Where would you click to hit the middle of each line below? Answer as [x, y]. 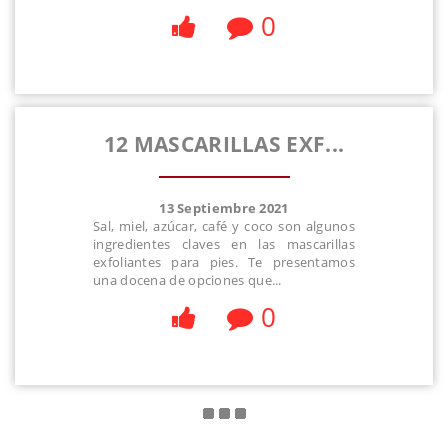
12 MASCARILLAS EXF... [224, 144]
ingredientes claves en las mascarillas [224, 243]
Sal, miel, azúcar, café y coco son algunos [224, 225]
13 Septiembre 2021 [224, 207]
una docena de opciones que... [187, 279]
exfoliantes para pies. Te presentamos [224, 261]
